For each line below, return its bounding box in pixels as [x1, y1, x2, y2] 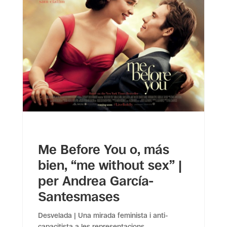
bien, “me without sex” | [37, 157, 182, 173]
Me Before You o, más [37, 141, 169, 157]
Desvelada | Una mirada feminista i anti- [37, 211, 168, 219]
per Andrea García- [37, 173, 154, 188]
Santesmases [37, 188, 120, 204]
